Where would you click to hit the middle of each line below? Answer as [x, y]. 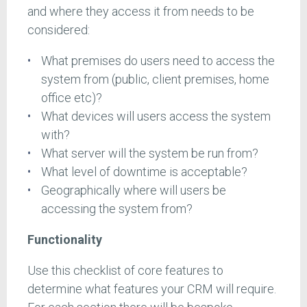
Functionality [65, 240]
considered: [59, 30]
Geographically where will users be [133, 191]
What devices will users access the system [156, 116]
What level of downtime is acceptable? [144, 172]
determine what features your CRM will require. [152, 289]
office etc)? [71, 98]
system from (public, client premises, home [155, 79]
